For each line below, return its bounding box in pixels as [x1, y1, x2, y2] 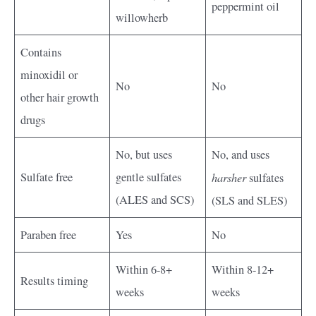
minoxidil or [20, 66, 78, 83]
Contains [20, 44, 62, 60]
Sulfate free [20, 169, 73, 185]
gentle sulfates [116, 169, 182, 185]
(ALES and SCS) [116, 191, 195, 207]
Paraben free [20, 226, 77, 243]
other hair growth [20, 89, 99, 105]
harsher [212, 169, 247, 185]
